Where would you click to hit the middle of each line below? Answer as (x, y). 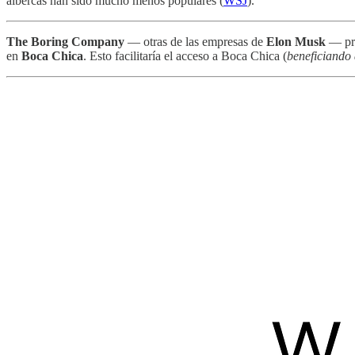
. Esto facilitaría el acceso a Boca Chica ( (185, 55)
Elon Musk (296, 41)
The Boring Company (65, 41)
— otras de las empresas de (195, 41)
